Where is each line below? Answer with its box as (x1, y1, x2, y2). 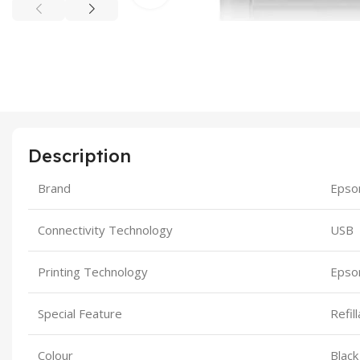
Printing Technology (38, 263, 148, 280)
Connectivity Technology (38, 221, 173, 238)
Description (28, 144, 131, 167)
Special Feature (38, 305, 122, 321)
